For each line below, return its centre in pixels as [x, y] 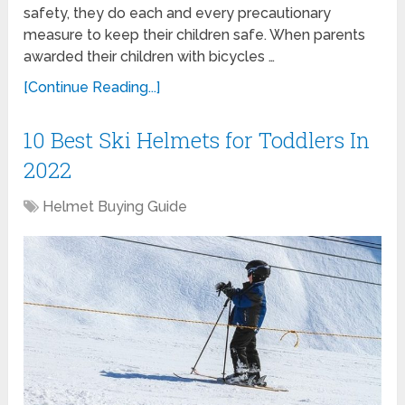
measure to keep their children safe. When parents [195, 34]
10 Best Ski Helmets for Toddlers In [197, 140]
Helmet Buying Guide [115, 206]
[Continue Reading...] [92, 87]
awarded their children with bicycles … [150, 56]
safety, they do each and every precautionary [178, 13]
